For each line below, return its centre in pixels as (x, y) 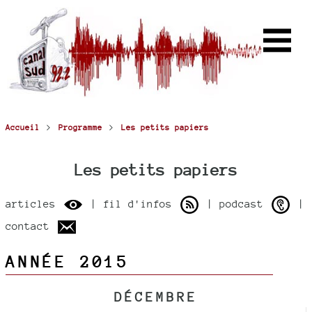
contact (31, 226)
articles (34, 203)
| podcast (235, 203)
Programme (80, 127)
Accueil (23, 127)
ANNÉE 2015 (68, 262)
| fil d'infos (131, 203)
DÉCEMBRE (156, 297)
